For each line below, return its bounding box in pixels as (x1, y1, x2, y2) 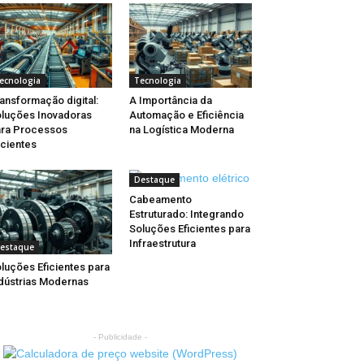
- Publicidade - (93, 332, 147, 342)
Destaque (133, 174, 175, 186)
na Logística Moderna (128, 123, 234, 136)
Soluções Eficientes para (128, 223, 250, 236)
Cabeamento (128, 193, 192, 206)
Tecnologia (133, 75, 181, 87)
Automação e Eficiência (128, 109, 244, 122)
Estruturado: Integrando (128, 208, 244, 221)
